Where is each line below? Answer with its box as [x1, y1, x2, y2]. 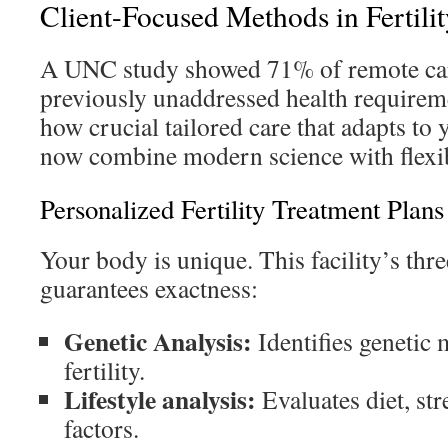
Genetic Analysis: [64, 322, 252, 360]
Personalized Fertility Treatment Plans [40, 191, 444, 227]
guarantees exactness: [40, 271, 258, 305]
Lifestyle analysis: [64, 380, 256, 418]
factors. [64, 411, 139, 445]
